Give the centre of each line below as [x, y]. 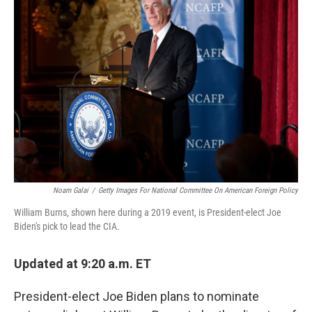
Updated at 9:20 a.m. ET [83, 264]
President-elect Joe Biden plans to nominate [136, 296]
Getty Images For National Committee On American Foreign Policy [198, 190]
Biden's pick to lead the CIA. [67, 226]
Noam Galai [71, 190]
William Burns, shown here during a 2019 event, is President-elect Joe [148, 212]
